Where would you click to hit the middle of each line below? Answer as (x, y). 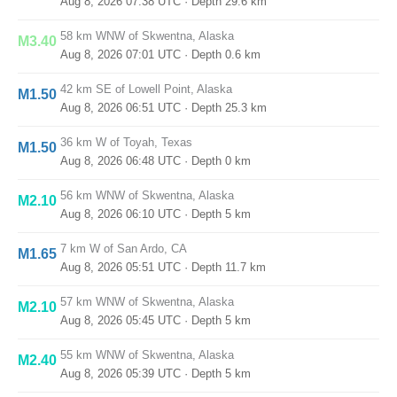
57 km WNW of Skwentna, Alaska (147, 302)
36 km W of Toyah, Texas (126, 142)
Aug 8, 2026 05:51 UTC (121, 267)
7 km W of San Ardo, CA (124, 249)
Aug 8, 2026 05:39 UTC (121, 374)
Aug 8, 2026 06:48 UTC (121, 161)
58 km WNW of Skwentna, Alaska (147, 36)
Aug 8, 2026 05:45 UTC (121, 320)
